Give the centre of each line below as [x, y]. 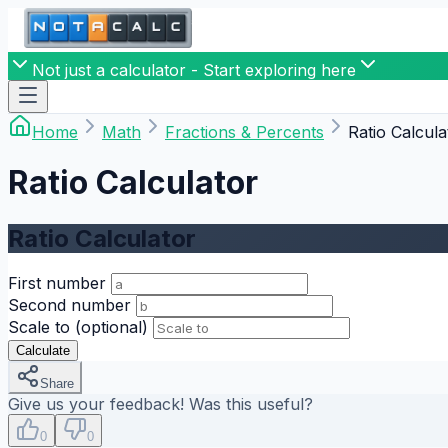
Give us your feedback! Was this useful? [160, 403]
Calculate [43, 350]
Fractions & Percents [244, 132]
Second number [69, 304]
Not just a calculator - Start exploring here [194, 70]
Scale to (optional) [78, 326]
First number [57, 282]
